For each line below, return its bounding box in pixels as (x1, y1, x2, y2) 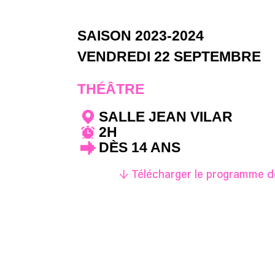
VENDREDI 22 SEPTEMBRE (77, 48, 261, 64)
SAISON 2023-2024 (77, 28, 204, 44)
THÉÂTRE (77, 81, 144, 97)
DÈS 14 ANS (99, 139, 180, 155)
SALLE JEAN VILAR (99, 109, 233, 125)
